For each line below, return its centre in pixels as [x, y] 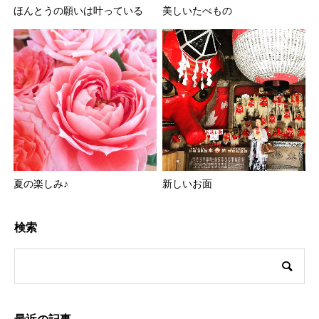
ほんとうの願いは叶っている [78, 11]
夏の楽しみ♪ [41, 184]
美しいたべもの [197, 11]
